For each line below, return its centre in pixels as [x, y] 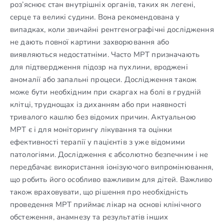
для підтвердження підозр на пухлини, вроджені [99, 67]
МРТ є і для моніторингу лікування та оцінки [91, 129]
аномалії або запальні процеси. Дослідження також [103, 79]
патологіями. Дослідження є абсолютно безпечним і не [109, 154]
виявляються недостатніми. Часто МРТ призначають [105, 54]
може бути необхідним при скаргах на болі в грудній [106, 92]
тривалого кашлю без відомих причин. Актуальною [103, 117]
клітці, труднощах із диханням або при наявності [98, 104]
